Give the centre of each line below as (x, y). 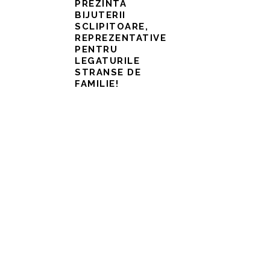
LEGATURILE (107, 61)
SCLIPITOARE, (111, 27)
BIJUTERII (100, 15)
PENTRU (96, 50)
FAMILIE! (97, 84)
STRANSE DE (108, 73)
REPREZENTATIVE (121, 38)
